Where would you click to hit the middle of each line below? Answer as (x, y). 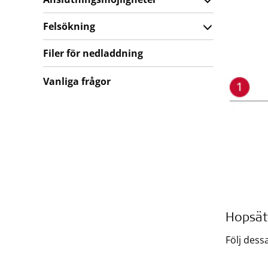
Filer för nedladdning (93, 53)
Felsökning (69, 26)
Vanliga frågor (77, 81)
